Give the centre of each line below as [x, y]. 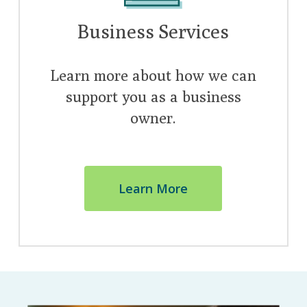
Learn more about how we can [153, 75]
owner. [153, 117]
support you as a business [153, 96]
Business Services [153, 31]
